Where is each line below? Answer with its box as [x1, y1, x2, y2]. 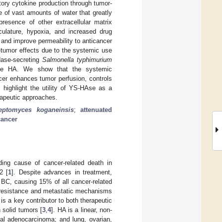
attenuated [80, 106, 112, 114]
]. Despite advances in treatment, [11, 168, 112, 176]
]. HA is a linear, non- [51, 206, 112, 214]
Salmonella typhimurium [42, 55, 112, 63]
